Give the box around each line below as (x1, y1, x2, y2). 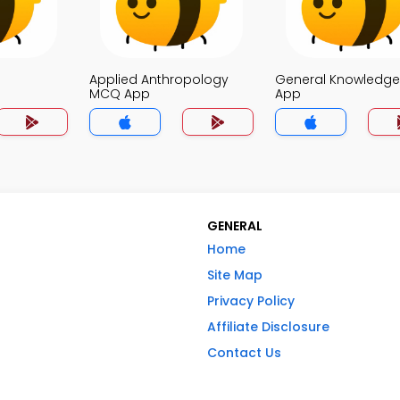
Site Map (207, 266, 262, 284)
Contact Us (207, 344, 281, 362)
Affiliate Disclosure (207, 318, 329, 336)
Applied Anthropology (89, 71, 229, 88)
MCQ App (89, 85, 150, 103)
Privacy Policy (207, 292, 295, 310)
